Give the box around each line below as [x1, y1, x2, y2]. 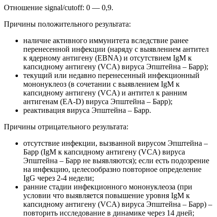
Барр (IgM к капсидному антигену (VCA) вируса [23, 147, 185, 156]
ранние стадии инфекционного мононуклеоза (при [23, 182, 192, 191]
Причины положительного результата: [4, 19, 131, 28]
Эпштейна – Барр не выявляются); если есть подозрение [23, 156, 209, 165]
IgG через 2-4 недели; [23, 173, 94, 182]
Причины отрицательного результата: [4, 122, 128, 131]
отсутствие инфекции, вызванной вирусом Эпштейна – [23, 139, 208, 147]
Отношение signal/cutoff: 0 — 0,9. [4, 3, 113, 12]
